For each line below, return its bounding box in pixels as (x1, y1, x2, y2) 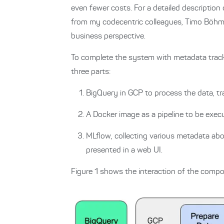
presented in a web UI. (86, 146, 162, 154)
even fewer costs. (71, 4, 134, 12)
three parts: (71, 68, 110, 76)
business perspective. (71, 32, 145, 40)
